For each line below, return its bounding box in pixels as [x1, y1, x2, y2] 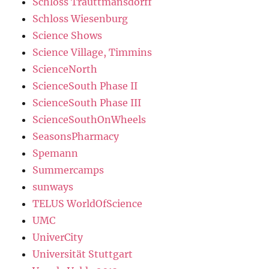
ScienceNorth [32, 63, 98, 76]
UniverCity [32, 231, 83, 244]
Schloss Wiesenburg [32, 13, 128, 25]
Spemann [32, 147, 79, 160]
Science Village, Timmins [32, 46, 153, 59]
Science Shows [32, 29, 103, 42]
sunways [32, 181, 74, 193]
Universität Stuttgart [32, 248, 133, 261]
